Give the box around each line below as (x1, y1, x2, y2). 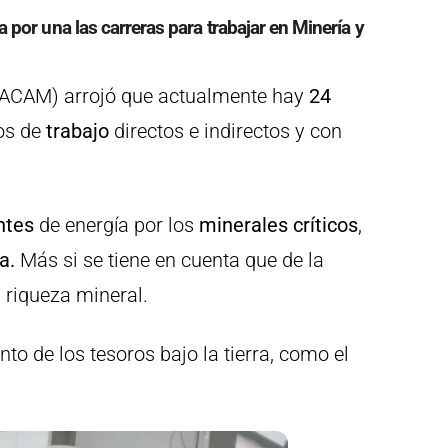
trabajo (41, 118, 109, 143)
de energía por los (34, 212, 194, 237)
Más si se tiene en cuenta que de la (15, 247, 324, 272)
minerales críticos (194, 212, 358, 237)
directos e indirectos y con (109, 118, 342, 143)
